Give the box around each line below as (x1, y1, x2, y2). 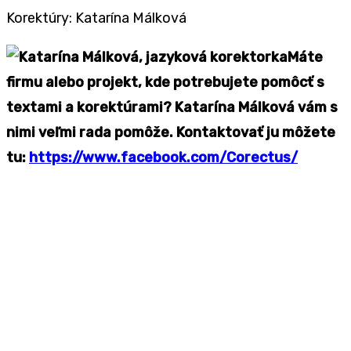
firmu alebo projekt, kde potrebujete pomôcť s (6, 73, 324, 91)
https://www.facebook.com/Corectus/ (29, 148, 298, 166)
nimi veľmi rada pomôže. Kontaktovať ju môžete (6, 123, 335, 141)
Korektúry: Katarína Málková (6, 9, 186, 27)
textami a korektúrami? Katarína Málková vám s (6, 98, 338, 116)
